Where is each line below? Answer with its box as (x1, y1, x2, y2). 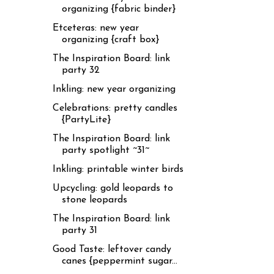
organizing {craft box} (61, 34, 159, 45)
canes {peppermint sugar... (61, 256, 177, 266)
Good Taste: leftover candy (52, 244, 171, 254)
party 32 (61, 65, 100, 75)
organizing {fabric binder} (61, 4, 176, 14)
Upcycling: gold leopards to (52, 183, 173, 193)
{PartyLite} (61, 114, 111, 125)
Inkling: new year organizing (52, 84, 176, 94)
